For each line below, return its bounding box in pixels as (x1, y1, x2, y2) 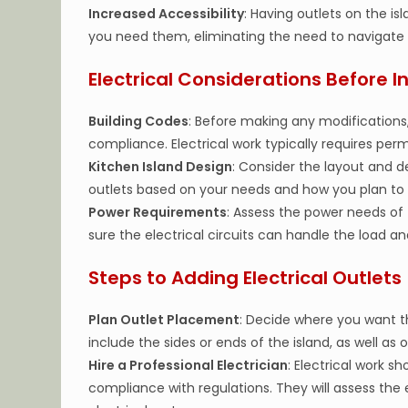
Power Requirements (88, 203, 228, 221)
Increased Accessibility (88, 5, 245, 23)
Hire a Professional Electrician (88, 356, 289, 374)
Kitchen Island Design (88, 158, 233, 176)
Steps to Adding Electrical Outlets (88, 265, 403, 291)
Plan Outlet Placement (88, 311, 240, 329)
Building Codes (88, 112, 189, 130)
